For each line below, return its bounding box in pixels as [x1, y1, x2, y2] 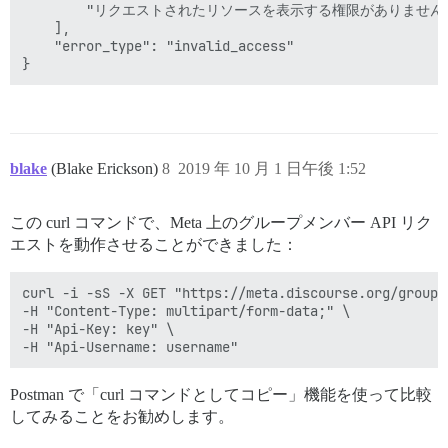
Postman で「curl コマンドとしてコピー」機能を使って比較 [10, 386, 432, 404]
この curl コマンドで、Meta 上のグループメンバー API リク [10, 214, 432, 232]
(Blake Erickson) [51, 160, 162, 178]
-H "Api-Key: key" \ [22, 320, 174, 339]
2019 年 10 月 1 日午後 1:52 [178, 160, 366, 178]
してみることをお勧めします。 [10, 408, 234, 426]
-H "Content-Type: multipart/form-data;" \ [22, 302, 350, 321]
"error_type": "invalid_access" [22, 37, 294, 56]
